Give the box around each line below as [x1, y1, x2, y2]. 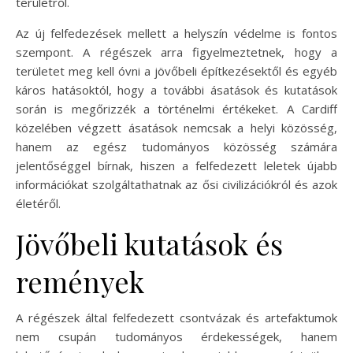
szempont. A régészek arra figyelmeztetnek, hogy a [16, 43, 337, 60]
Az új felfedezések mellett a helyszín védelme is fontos [16, 24, 337, 41]
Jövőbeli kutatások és [16, 224, 283, 262]
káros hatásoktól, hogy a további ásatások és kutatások [16, 81, 337, 98]
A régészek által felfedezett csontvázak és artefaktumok [16, 309, 337, 325]
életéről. [16, 195, 61, 211]
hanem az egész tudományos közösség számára [16, 138, 337, 154]
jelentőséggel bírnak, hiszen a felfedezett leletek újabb [16, 157, 337, 173]
